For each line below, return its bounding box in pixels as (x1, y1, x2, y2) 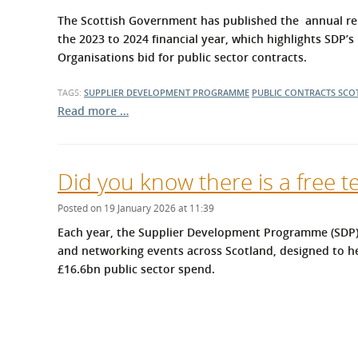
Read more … (58, 103, 129, 118)
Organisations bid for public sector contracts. (58, 50, 307, 65)
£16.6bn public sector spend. (58, 261, 215, 276)
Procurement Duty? (189, 14, 296, 29)
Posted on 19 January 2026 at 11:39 (58, 201, 214, 215)
